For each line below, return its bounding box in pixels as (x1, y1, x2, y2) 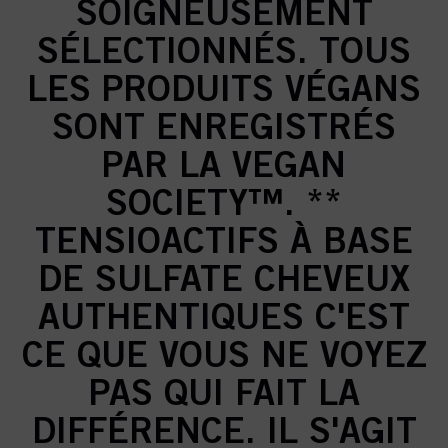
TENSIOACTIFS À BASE (35, 218, 413, 261)
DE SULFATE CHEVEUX (38, 256, 410, 299)
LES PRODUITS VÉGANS (27, 66, 421, 109)
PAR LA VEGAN (102, 142, 346, 185)
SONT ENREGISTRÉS (52, 104, 396, 147)
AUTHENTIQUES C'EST (38, 294, 410, 337)
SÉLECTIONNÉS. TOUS (37, 28, 411, 71)
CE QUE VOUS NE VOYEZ (21, 332, 427, 375)
